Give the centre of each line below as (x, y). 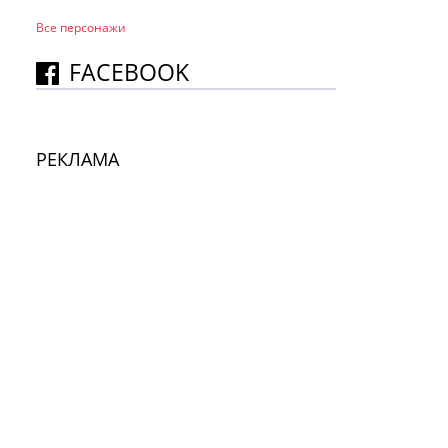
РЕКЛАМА (77, 159)
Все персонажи (81, 27)
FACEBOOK (129, 72)
